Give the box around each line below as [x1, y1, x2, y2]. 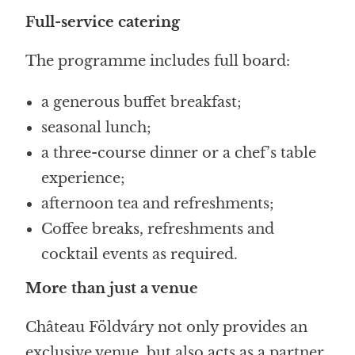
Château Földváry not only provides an [25, 318, 308, 336]
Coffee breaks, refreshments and [41, 219, 275, 238]
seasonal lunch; [41, 118, 152, 136]
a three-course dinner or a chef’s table [41, 143, 317, 162]
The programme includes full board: [25, 52, 291, 70]
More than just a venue [25, 279, 199, 297]
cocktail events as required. [41, 245, 239, 263]
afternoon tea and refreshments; [41, 194, 275, 212]
